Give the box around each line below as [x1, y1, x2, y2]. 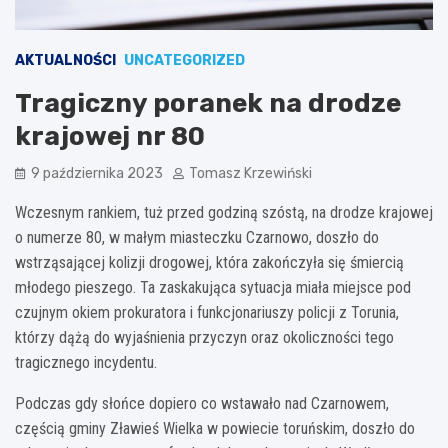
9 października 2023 [31, 164, 163, 182]
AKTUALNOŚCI [15, 51, 116, 69]
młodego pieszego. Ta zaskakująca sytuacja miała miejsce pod [15, 277, 411, 297]
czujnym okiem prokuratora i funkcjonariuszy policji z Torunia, [15, 302, 399, 322]
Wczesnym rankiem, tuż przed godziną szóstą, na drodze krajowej [15, 202, 433, 222]
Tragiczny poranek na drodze [15, 87, 401, 119]
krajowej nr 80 [15, 120, 205, 152]
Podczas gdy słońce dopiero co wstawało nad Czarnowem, [15, 393, 389, 413]
